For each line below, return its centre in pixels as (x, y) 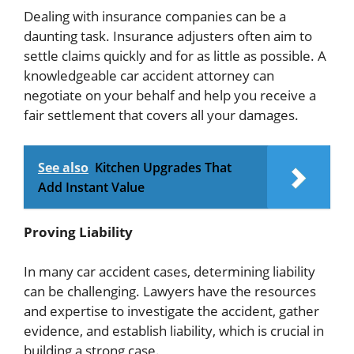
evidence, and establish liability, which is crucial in (174, 331)
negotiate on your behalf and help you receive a (170, 96)
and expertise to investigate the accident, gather (171, 311)
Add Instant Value (91, 187)
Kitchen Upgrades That (163, 167)
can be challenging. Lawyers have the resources (170, 292)
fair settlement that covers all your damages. (161, 115)
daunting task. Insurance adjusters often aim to (168, 36)
